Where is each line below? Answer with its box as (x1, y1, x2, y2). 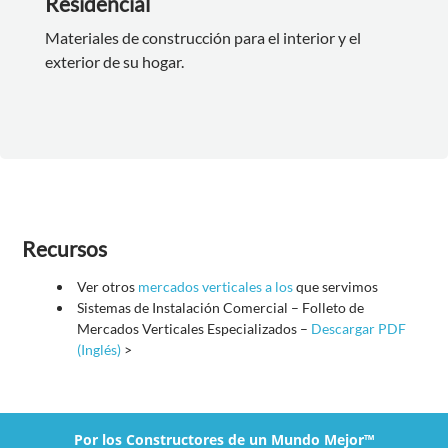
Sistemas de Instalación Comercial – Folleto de (77, 299, 365, 317)
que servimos (293, 278, 379, 296)
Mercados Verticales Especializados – (77, 320, 312, 338)
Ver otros (77, 278, 139, 296)
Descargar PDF (311, 320, 407, 338)
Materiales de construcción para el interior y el (44, 27, 361, 47)
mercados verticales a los (138, 278, 294, 296)
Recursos (22, 236, 108, 262)
